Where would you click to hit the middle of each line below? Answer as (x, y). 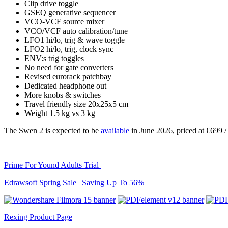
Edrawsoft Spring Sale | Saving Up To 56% (75, 182)
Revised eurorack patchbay (68, 76)
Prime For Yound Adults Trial (52, 165)
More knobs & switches (63, 95)
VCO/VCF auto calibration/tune (76, 31)
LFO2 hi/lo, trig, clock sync (69, 49)
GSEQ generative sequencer (70, 12)
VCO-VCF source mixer (64, 21)
